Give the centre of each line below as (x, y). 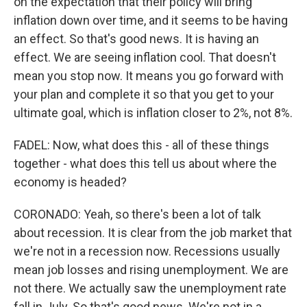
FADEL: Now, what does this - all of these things (142, 145)
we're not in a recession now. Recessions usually (147, 251)
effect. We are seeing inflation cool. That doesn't (145, 57)
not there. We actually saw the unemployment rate (150, 288)
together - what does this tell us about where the (145, 163)
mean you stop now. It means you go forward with (149, 76)
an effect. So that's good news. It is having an (136, 39)
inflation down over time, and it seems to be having (151, 20)
